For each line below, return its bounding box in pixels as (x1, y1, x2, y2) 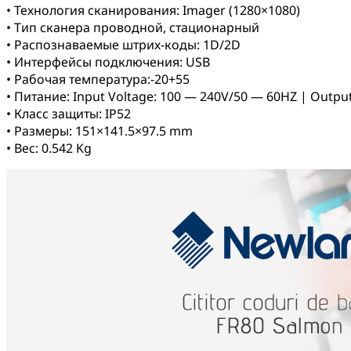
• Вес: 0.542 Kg (6, 139, 92, 157)
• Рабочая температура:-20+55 (6, 71, 190, 89)
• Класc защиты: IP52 (6, 105, 131, 123)
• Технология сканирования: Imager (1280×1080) (6, 2, 300, 20)
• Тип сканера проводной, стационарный (6, 19, 259, 37)
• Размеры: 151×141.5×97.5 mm (6, 122, 193, 140)
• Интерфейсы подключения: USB (6, 53, 210, 71)
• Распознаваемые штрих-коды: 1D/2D (6, 36, 241, 54)
